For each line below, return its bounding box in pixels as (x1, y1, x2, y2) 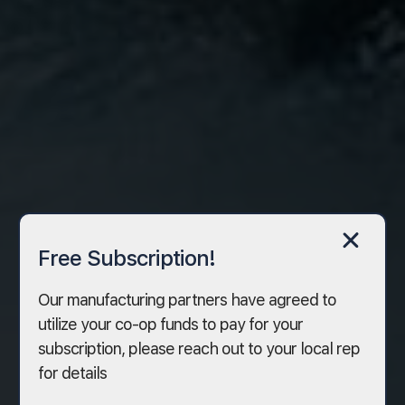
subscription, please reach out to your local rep (38, 338, 361, 358)
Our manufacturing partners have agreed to (38, 289, 337, 309)
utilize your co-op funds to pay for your (38, 314, 304, 334)
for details (38, 363, 108, 382)
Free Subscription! (38, 244, 216, 271)
